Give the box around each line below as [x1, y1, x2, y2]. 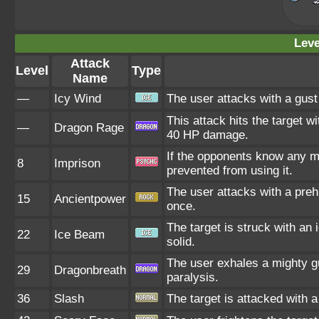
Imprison [54, 157, 100, 170]
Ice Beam [54, 228, 105, 241]
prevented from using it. [167, 164, 293, 177]
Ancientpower [54, 192, 126, 206]
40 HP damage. [167, 128, 249, 142]
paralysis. [167, 271, 219, 284]
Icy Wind [54, 92, 101, 105]
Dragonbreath [54, 263, 126, 277]
